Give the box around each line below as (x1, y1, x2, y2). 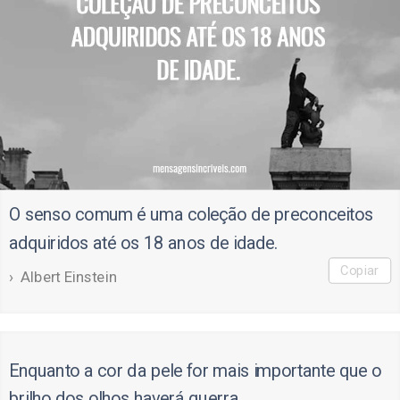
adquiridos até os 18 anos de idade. (8, 231, 278, 254)
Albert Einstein (21, 267, 117, 286)
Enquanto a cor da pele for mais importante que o (8, 359, 382, 381)
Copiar (340, 262, 379, 278)
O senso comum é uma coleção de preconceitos (8, 204, 373, 226)
